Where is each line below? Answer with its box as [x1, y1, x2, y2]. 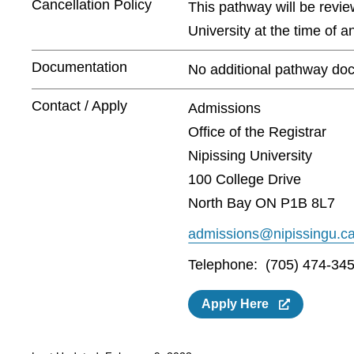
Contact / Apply [32, 98, 128, 115]
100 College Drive [188, 171, 302, 188]
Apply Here [201, 296, 278, 311]
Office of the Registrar [188, 124, 327, 141]
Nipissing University [188, 148, 313, 164]
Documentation [32, 59, 128, 76]
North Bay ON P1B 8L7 [188, 195, 336, 212]
